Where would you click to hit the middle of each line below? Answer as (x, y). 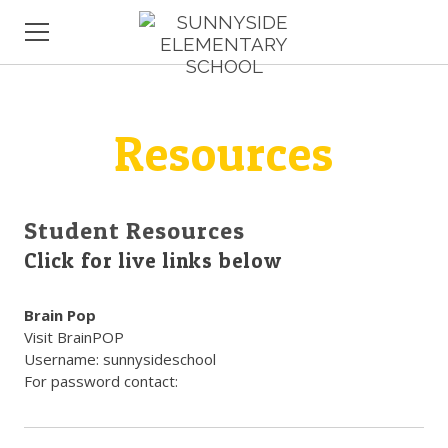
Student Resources (134, 230)
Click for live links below (153, 260)
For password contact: (103, 381)
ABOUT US (62, 137)
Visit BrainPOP (74, 337)
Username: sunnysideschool (120, 359)
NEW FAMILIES (74, 213)
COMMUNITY (68, 175)
